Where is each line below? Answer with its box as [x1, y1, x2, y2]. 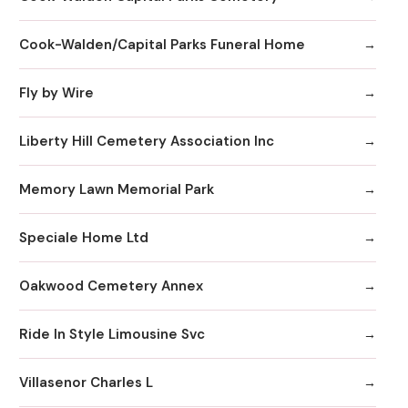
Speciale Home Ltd [19, 228, 148, 247]
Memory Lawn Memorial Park [19, 179, 214, 199]
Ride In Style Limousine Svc [19, 324, 205, 343]
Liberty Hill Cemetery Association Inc [19, 131, 274, 150]
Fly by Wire [19, 83, 94, 102]
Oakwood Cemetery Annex [19, 276, 203, 295]
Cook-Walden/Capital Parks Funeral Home [19, 35, 305, 54]
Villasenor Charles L [19, 372, 153, 392]
